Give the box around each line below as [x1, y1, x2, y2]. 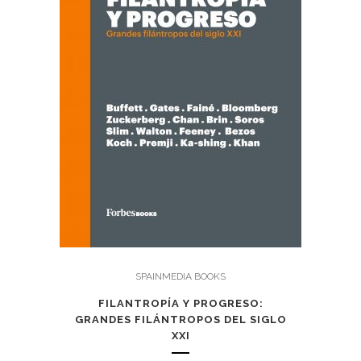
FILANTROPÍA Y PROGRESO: [98, 297, 263, 309]
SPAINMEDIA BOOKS [135, 270, 226, 282]
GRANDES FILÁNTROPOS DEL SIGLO [74, 313, 287, 326]
